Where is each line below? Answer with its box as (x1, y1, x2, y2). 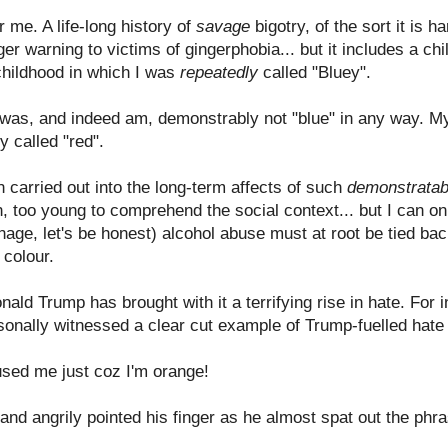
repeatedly (180, 62, 258, 82)
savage (196, 16, 255, 36)
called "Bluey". (258, 62, 371, 82)
